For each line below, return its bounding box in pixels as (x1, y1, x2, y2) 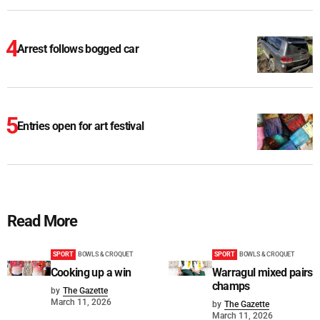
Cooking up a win (50, 266, 131, 280)
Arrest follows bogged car (17, 42, 139, 56)
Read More (7, 212, 78, 231)
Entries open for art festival (17, 119, 144, 134)
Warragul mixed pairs (211, 266, 313, 280)
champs (211, 279, 250, 294)
